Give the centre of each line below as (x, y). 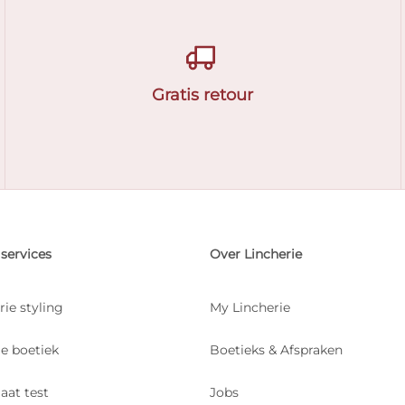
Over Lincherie (255, 254)
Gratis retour (203, 95)
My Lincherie (250, 307)
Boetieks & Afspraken (276, 350)
